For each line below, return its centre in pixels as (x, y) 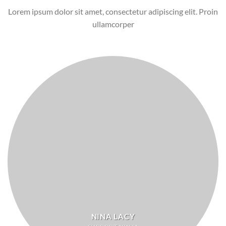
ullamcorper (113, 24)
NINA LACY (113, 216)
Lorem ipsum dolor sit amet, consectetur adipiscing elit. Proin (113, 12)
